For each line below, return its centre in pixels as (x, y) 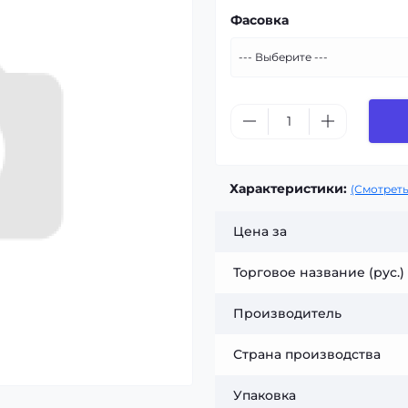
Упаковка (265, 395)
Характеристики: (288, 189)
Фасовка (260, 20)
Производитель (287, 313)
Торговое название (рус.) (319, 272)
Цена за (260, 231)
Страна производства (307, 354)
